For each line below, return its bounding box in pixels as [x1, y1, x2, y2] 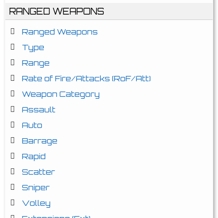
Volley [22, 198, 51, 208]
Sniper [22, 182, 50, 192]
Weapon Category [22, 89, 100, 99]
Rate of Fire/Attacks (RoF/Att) [22, 73, 151, 83]
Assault [22, 105, 55, 114]
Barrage [22, 136, 57, 145]
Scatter [22, 167, 55, 177]
